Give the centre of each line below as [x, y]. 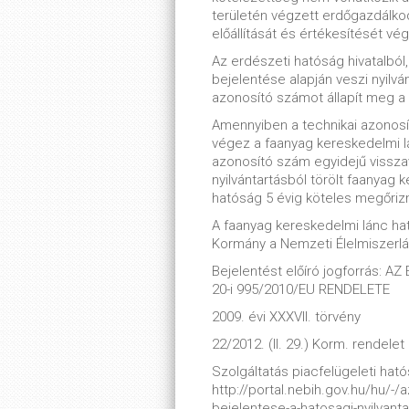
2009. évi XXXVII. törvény [286, 317]
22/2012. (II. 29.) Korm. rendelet [308, 344]
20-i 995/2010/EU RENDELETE [301, 289]
